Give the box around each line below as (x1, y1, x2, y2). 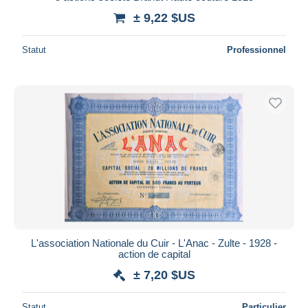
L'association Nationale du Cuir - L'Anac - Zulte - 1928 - (31, 236, 277, 249)
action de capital (118, 247, 190, 260)
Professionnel (227, 44, 286, 55)
